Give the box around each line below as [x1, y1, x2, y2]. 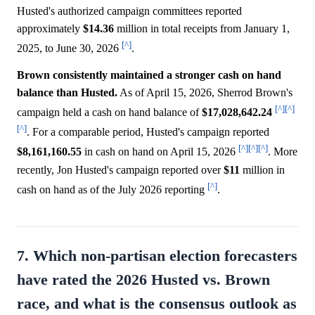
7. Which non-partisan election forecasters [17, 247, 297, 264]
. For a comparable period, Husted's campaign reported [27, 126, 269, 139]
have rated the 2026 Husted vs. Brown [17, 271, 270, 288]
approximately [17, 22, 83, 35]
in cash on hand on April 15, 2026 [82, 146, 238, 158]
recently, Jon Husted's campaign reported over [17, 163, 224, 176]
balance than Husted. [17, 86, 117, 98]
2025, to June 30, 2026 [17, 42, 122, 55]
